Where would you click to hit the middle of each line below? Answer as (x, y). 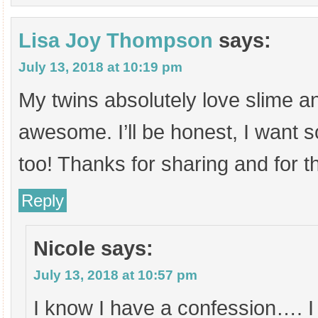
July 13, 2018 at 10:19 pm (100, 67)
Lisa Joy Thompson (116, 40)
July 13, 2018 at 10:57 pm (115, 275)
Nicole (64, 248)
